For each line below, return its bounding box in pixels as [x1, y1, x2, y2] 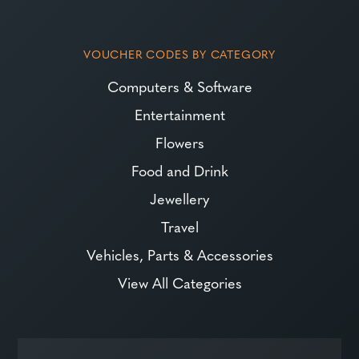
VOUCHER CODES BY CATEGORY [83, 45, 276, 62]
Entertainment [134, 103, 225, 124]
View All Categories [117, 272, 242, 292]
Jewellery [150, 188, 209, 208]
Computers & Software [107, 75, 252, 96]
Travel [160, 216, 199, 236]
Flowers [155, 131, 204, 152]
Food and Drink [131, 159, 228, 180]
